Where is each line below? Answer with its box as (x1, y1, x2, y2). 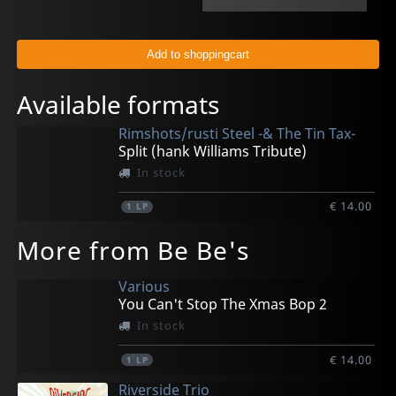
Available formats (17, 88, 220, 122)
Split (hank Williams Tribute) (118, 141, 308, 161)
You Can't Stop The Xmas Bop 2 (118, 294, 328, 315)
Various (118, 277, 171, 297)
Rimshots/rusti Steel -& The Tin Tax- (118, 124, 356, 144)
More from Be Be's (17, 232, 250, 267)
